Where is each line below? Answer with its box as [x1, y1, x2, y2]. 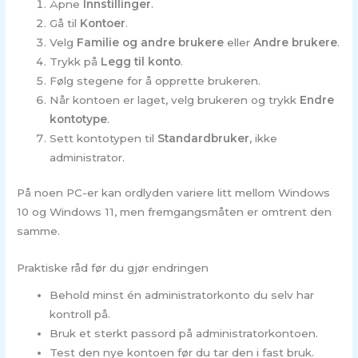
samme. [17, 225, 61, 238]
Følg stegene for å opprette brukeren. [50, 74, 261, 87]
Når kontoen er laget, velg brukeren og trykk [50, 93, 300, 106]
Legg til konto [101, 54, 181, 68]
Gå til [50, 16, 81, 30]
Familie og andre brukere [77, 35, 225, 49]
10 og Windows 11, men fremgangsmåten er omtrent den [17, 205, 332, 219]
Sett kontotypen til [50, 131, 158, 145]
